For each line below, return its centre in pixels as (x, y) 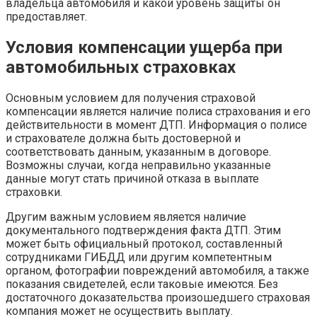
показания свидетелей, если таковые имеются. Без (142, 284)
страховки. (34, 192)
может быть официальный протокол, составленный (144, 244)
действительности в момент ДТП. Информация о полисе (156, 125)
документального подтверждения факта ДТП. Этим (143, 231)
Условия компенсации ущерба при (144, 48)
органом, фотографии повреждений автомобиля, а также (157, 271)
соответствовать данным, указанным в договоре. (138, 152)
